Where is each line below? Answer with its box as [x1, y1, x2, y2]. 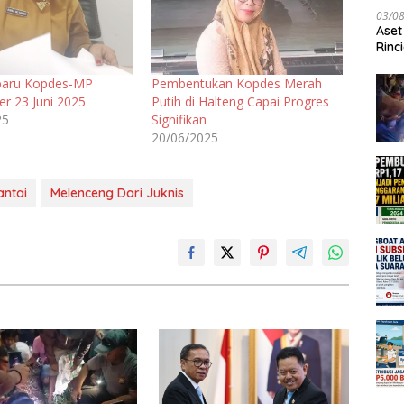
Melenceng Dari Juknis [50, 184, 184, 201]
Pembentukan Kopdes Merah [151, 74, 323, 92]
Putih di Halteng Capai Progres [151, 92, 330, 110]
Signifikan [151, 110, 207, 128]
